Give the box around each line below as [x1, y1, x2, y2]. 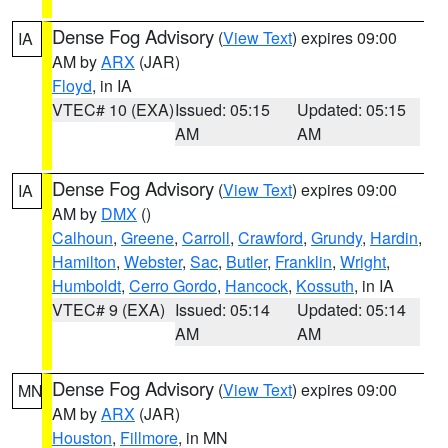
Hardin [370, 226, 418, 249]
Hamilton [52, 250, 116, 273]
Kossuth [296, 274, 354, 297]
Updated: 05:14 [297, 298, 407, 321]
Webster [124, 250, 182, 273]
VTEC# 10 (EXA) [52, 98, 174, 121]
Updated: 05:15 [297, 98, 407, 121]
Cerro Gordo [129, 274, 217, 297]
